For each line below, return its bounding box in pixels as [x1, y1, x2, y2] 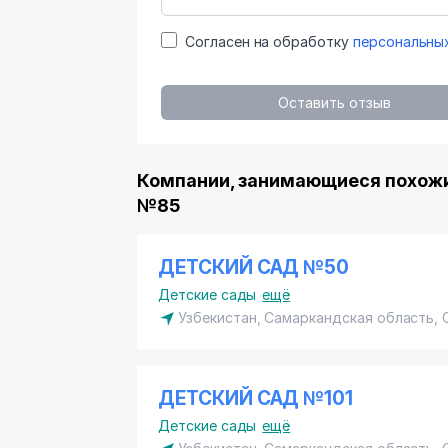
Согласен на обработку [185, 33, 353, 50]
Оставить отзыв [278, 94, 391, 111]
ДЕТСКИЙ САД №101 [158, 387, 354, 410]
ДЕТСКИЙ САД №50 [158, 256, 350, 279]
